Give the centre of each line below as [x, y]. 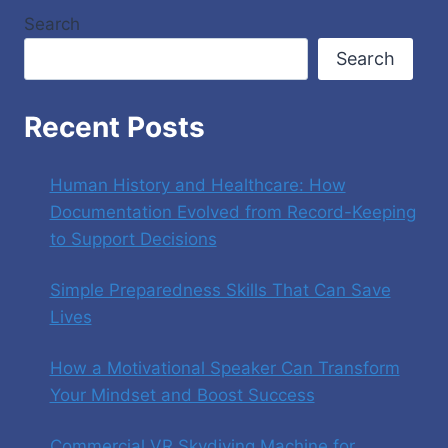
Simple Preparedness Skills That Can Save [220, 289]
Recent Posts [114, 126]
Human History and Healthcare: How [197, 184]
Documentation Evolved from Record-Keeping [232, 211]
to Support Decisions [133, 238]
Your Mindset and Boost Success [182, 394]
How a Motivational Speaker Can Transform [224, 367]
